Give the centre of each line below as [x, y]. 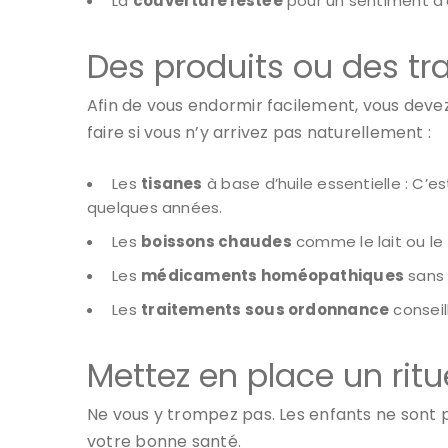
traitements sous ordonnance [265, 310]
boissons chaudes [216, 242]
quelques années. [155, 208]
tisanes [172, 184]
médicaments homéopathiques [272, 276]
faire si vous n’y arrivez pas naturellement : [261, 133]
